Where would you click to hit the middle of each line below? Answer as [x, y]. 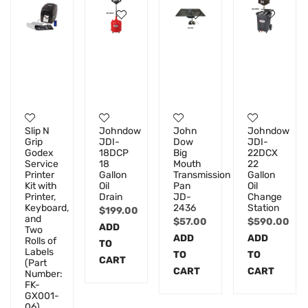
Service [42, 164]
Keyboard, [47, 208]
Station [264, 208]
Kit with [41, 186]
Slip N [37, 131]
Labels [39, 252]
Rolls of [41, 241]
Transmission [202, 175]
